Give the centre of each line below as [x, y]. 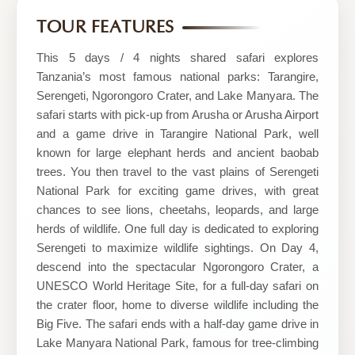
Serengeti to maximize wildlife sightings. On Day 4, [177, 248]
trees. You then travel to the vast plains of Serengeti [177, 172]
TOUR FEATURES [105, 27]
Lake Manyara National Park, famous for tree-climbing [177, 343]
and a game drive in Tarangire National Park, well [177, 134]
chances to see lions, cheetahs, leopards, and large [177, 210]
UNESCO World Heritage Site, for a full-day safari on [177, 286]
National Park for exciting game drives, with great [177, 191]
